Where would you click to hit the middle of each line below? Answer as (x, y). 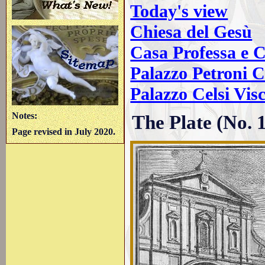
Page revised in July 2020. (64, 132)
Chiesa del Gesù (191, 32)
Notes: (25, 115)
